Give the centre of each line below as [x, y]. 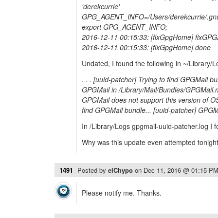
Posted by [93, 170]
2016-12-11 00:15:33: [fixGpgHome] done [146, 47]
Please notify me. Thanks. [122, 193]
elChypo [121, 170]
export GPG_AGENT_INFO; [125, 27]
